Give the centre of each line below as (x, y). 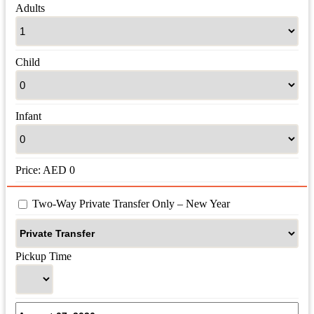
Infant (28, 116)
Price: (29, 170)
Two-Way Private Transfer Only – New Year (131, 204)
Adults (30, 8)
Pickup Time (43, 257)
